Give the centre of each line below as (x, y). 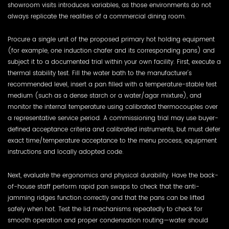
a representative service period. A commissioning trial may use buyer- (113, 118)
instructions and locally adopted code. (66, 152)
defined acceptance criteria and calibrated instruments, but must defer (114, 130)
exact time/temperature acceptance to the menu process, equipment (112, 141)
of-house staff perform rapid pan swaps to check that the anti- (104, 186)
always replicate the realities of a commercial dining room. (97, 16)
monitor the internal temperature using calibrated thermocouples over (113, 107)
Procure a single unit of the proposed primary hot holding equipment (111, 40)
